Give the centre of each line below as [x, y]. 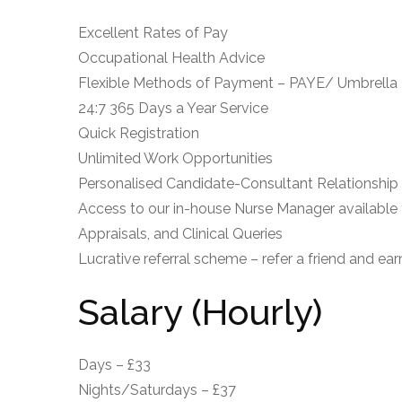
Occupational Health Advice [171, 57]
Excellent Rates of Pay [153, 32]
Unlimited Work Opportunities [175, 158]
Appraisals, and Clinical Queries [180, 233]
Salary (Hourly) [200, 311]
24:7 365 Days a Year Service [173, 108]
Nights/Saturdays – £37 [157, 389]
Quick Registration [139, 133]
